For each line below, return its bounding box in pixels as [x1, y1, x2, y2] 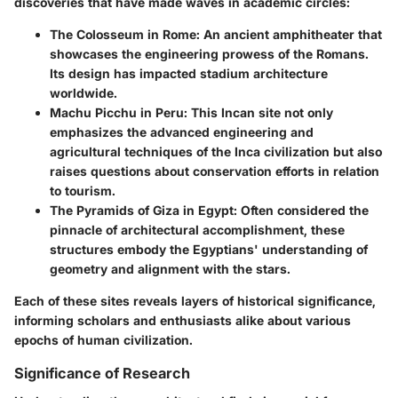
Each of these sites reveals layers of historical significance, [14, 293, 376, 309]
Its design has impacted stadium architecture [50, 66, 328, 82]
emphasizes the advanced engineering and [50, 124, 314, 140]
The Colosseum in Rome [50, 27, 196, 43]
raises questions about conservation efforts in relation [50, 163, 379, 179]
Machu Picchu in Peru [50, 105, 184, 121]
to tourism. [50, 183, 115, 199]
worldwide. [50, 85, 117, 101]
